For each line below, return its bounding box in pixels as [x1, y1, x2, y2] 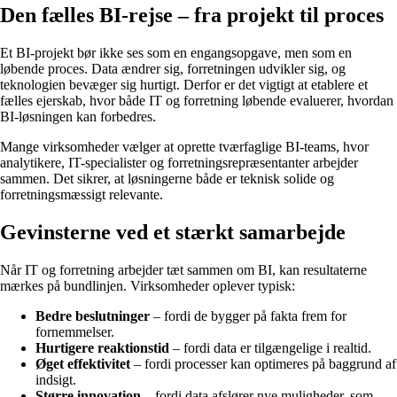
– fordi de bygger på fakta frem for [150, 307, 346, 323]
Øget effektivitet [35, 355, 130, 371]
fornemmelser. [35, 323, 114, 339]
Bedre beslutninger [35, 307, 150, 323]
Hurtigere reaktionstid [35, 339, 169, 355]
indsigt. [35, 371, 76, 387]
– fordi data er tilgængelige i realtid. [169, 339, 371, 355]
